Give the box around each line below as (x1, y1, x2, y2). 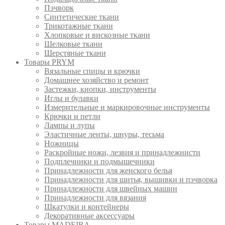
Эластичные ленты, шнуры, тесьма (44, 130, 164, 139)
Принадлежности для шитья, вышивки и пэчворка (44, 175, 217, 184)
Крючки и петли (44, 112, 100, 121)
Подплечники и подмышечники (44, 157, 155, 166)
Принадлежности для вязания (44, 193, 146, 202)
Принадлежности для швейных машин (44, 184, 177, 193)
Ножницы (44, 139, 79, 148)
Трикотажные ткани (44, 22, 113, 31)
